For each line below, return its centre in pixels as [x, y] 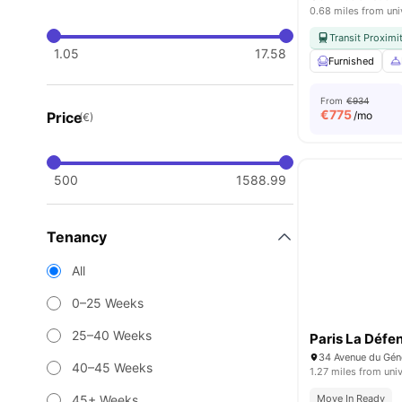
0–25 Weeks [108, 303]
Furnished [352, 61]
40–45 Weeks [112, 367]
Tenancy [77, 237]
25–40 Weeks [112, 335]
